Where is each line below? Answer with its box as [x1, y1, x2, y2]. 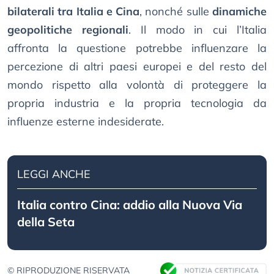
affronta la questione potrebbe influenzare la [7, 41, 267, 56]
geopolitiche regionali [7, 23, 128, 37]
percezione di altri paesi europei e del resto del [7, 59, 267, 74]
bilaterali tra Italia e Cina [7, 4, 140, 19]
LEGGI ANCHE [17, 167, 91, 182]
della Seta [17, 214, 75, 230]
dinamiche [212, 4, 267, 19]
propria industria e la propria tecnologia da [7, 96, 267, 111]
